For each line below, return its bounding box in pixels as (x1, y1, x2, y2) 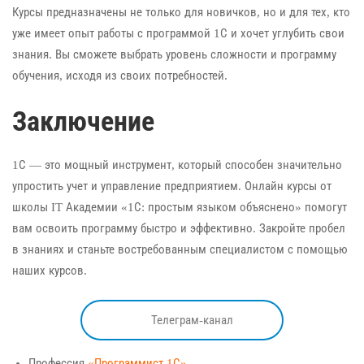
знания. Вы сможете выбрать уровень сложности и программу (12, 47, 336, 61)
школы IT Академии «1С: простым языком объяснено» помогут (12, 201, 347, 214)
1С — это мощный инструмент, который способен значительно (12, 158, 342, 172)
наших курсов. (12, 264, 87, 278)
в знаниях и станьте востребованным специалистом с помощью (12, 243, 348, 257)
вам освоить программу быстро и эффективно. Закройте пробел (12, 222, 345, 236)
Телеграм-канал (151, 313, 233, 327)
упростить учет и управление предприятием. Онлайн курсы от (12, 180, 331, 193)
